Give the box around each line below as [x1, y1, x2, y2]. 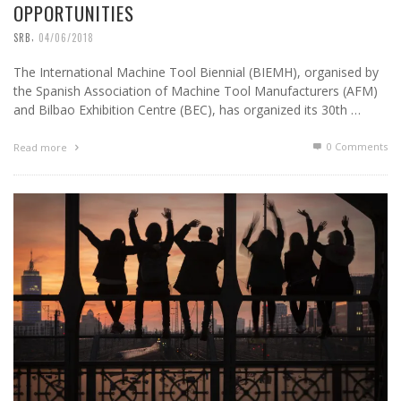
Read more [13, 141, 70, 155]
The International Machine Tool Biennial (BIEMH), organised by [13, 64, 379, 81]
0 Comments [324, 140, 388, 154]
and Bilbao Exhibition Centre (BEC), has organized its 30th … [13, 101, 361, 119]
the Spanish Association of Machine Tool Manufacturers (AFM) [13, 82, 378, 100]
